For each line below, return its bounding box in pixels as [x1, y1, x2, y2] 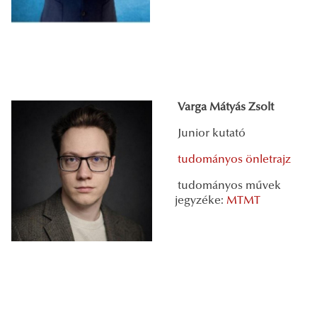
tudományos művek [175, 180, 281, 192]
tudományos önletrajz [178, 154, 291, 166]
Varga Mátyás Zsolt [175, 101, 274, 113]
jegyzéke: [175, 195, 226, 207]
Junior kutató [175, 127, 246, 139]
